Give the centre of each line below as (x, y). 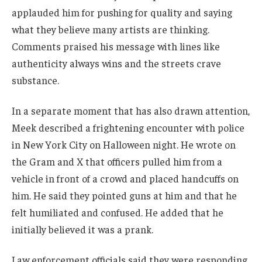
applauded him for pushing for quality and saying (122, 13)
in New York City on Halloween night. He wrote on (124, 145)
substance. (35, 80)
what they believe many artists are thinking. (111, 30)
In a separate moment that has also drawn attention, (131, 111)
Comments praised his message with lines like (116, 46)
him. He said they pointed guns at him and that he (124, 196)
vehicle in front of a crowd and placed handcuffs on (125, 179)
